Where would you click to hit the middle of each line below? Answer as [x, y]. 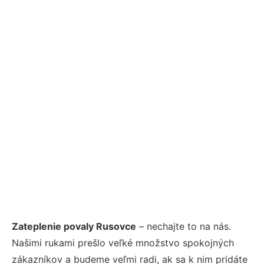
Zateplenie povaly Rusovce [74, 226]
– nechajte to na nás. [184, 226]
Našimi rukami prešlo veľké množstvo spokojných [123, 242]
